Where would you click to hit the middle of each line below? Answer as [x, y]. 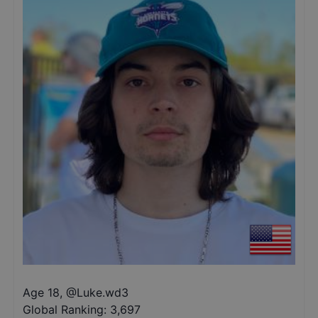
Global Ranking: [65, 309]
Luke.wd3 [103, 292]
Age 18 [41, 292]
